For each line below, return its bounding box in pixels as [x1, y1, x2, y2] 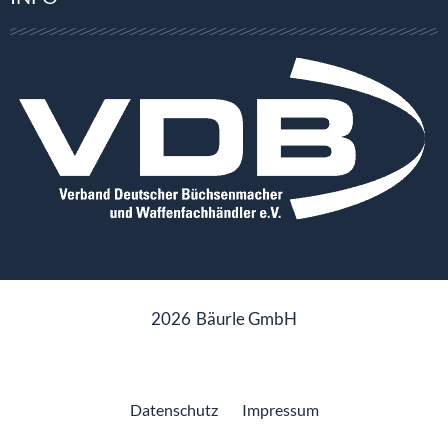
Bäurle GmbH [196, 308, 297, 330]
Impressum [241, 400, 319, 420]
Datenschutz [129, 400, 218, 420]
